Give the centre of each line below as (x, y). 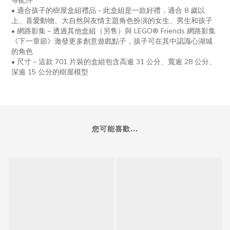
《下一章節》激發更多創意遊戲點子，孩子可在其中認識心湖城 (112, 41)
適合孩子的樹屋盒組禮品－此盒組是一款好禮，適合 (100, 10)
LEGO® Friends (160, 31)
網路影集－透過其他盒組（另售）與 (74, 31)
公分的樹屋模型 (63, 72)
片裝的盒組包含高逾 (102, 61)
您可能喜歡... (115, 129)
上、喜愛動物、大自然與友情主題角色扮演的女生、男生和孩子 (112, 20)
